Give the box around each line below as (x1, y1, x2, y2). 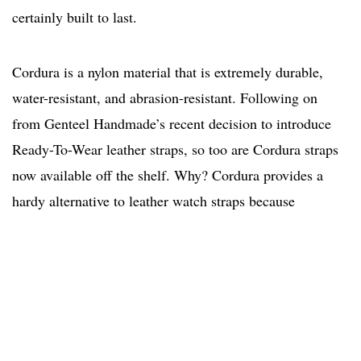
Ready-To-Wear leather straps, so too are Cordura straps (12, 139, 338, 160)
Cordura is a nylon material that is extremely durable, (12, 62, 323, 82)
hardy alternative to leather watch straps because (12, 191, 295, 211)
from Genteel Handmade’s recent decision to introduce (12, 114, 331, 134)
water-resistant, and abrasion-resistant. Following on (12, 88, 317, 108)
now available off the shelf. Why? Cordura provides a (12, 165, 323, 185)
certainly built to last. (12, 7, 137, 27)
